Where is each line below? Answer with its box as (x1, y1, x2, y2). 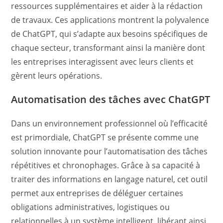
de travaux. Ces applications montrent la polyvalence (11, 14, 210, 25)
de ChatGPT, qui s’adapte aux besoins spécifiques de (11, 28, 208, 39)
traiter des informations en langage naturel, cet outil (11, 174, 208, 185)
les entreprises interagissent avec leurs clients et (11, 56, 194, 67)
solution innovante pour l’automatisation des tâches (11, 146, 208, 157)
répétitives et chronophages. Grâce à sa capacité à (11, 160, 201, 171)
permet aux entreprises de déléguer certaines (11, 188, 184, 199)
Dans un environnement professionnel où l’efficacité (11, 118, 208, 129)
